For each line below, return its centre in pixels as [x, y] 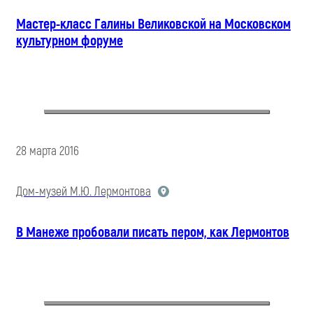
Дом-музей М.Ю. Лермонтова [83, 191]
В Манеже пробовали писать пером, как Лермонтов [153, 232]
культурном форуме [70, 41]
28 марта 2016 [48, 151]
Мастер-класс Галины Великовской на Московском [153, 24]
